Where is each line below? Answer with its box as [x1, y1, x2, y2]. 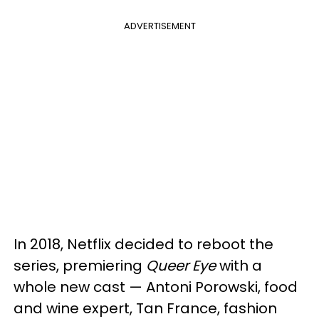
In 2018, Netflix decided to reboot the [14, 234, 273, 255]
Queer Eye [142, 256, 216, 276]
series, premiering [14, 256, 142, 276]
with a [216, 256, 262, 276]
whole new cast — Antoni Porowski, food [14, 277, 298, 298]
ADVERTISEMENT [123, 19, 196, 33]
